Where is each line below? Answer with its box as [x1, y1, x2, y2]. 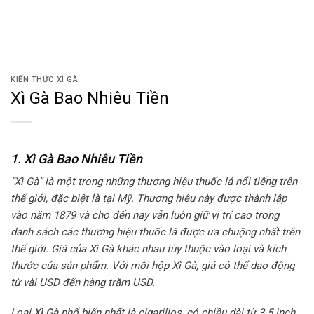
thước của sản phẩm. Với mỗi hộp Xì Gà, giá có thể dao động [11, 259, 294, 272]
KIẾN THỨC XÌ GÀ [11, 75, 78, 84]
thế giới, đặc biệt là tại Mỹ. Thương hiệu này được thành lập [11, 191, 287, 205]
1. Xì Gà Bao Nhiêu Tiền [11, 151, 142, 166]
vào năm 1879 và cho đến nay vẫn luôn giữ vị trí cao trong [11, 208, 279, 221]
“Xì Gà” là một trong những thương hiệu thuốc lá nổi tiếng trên [11, 175, 297, 188]
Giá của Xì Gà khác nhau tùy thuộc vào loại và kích [51, 242, 286, 255]
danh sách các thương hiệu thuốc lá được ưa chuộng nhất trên [11, 225, 300, 238]
